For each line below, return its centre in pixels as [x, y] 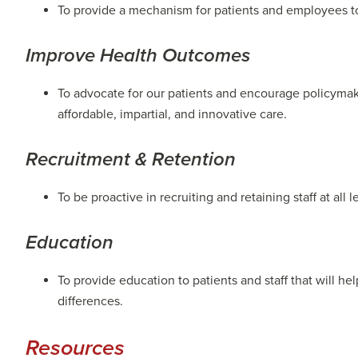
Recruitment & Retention [131, 159]
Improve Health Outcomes [138, 55]
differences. [90, 301]
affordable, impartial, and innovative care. [172, 114]
